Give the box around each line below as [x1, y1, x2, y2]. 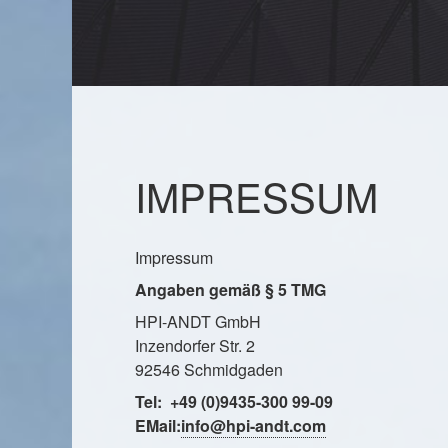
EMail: [135, 413, 181, 437]
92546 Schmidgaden [135, 357, 283, 381]
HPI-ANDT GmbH [135, 309, 261, 333]
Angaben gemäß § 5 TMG [135, 277, 326, 301]
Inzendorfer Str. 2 [135, 333, 255, 357]
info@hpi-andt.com [181, 413, 326, 437]
